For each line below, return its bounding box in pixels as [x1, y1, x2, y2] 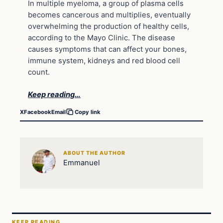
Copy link [75, 109, 101, 116]
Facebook [24, 108, 51, 115]
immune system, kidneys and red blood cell [28, 56, 180, 65]
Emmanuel [63, 158, 100, 167]
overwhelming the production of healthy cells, [28, 21, 189, 31]
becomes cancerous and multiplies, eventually [28, 10, 191, 19]
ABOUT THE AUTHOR [63, 149, 126, 156]
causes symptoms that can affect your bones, [28, 44, 187, 54]
